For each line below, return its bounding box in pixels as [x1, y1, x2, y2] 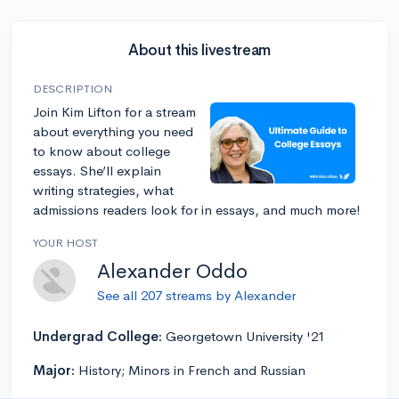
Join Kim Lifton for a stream [33, 102, 196, 120]
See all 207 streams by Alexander [97, 286, 296, 304]
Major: [33, 361, 78, 379]
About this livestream [128, 40, 271, 60]
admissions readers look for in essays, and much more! [33, 200, 361, 218]
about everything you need [33, 122, 193, 140]
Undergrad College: [33, 327, 166, 345]
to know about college [33, 142, 170, 159]
